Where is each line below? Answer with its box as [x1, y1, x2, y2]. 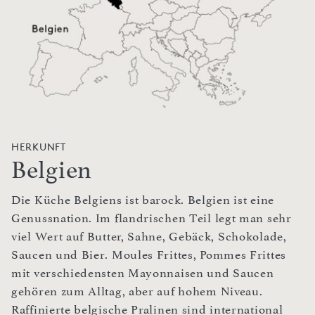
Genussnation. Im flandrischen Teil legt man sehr [11, 211, 292, 226]
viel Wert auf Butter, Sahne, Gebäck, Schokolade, [11, 229, 287, 244]
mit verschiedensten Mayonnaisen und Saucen [11, 266, 274, 281]
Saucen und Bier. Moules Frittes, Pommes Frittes [11, 247, 286, 262]
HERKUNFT [11, 141, 66, 153]
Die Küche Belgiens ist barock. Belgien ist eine [11, 193, 274, 207]
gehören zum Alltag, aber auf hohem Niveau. [11, 284, 263, 299]
